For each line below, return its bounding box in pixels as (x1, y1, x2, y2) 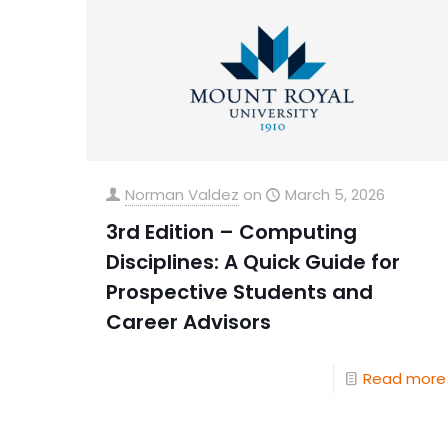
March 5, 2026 (284, 184, 385, 206)
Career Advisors (105, 308, 271, 337)
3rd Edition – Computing (105, 218, 357, 247)
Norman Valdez (124, 184, 239, 206)
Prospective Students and (105, 278, 373, 307)
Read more (362, 368, 446, 390)
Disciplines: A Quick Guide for (105, 248, 400, 277)
